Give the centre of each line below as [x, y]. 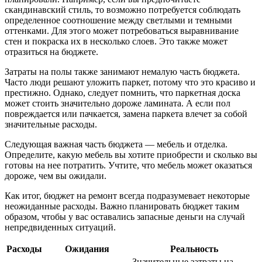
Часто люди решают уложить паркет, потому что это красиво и [130, 82]
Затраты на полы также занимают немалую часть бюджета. [122, 72]
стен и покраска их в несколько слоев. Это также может [116, 42]
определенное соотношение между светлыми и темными [118, 20]
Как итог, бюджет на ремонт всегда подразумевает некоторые [127, 196]
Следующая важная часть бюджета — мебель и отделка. [116, 144]
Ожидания [87, 249]
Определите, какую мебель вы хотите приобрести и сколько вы [131, 155]
